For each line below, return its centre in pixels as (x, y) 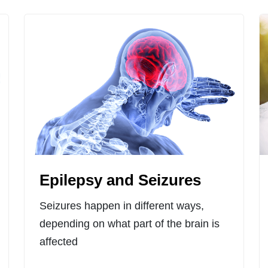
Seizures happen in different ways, (121, 206)
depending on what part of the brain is (129, 224)
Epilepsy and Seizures (120, 180)
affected (58, 242)
